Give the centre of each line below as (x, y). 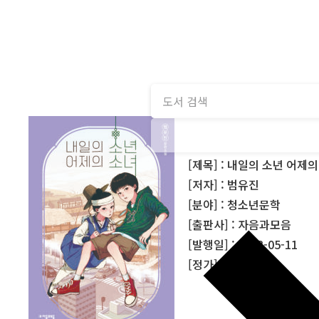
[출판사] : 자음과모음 (240, 224)
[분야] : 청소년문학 (235, 204)
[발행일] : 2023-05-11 (243, 244)
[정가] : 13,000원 (231, 264)
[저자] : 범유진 (224, 184)
